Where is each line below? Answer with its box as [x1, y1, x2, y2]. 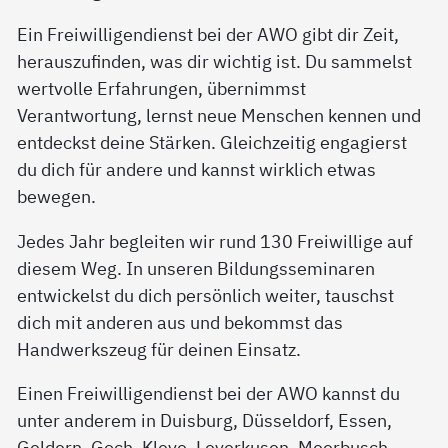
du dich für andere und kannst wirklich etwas [17, 157, 377, 182]
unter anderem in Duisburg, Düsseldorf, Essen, [17, 407, 393, 432]
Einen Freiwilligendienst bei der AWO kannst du [17, 380, 401, 405]
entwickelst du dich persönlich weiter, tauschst [17, 282, 395, 307]
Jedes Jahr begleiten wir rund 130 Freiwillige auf [17, 228, 414, 253]
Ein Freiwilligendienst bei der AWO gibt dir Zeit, [17, 22, 400, 47]
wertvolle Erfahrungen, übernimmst [17, 76, 307, 101]
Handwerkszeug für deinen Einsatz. [17, 336, 302, 361]
